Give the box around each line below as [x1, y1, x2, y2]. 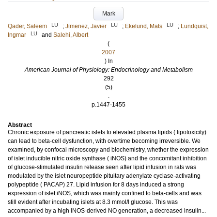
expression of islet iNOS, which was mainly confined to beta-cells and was [8, 190, 201, 197]
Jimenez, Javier [65, 23, 107, 30]
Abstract [8, 122, 32, 128]
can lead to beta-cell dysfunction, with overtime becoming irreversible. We [8, 138, 201, 144]
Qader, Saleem [8, 23, 47, 30]
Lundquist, [181, 23, 208, 30]
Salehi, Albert [53, 31, 88, 38]
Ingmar [8, 31, 26, 38]
